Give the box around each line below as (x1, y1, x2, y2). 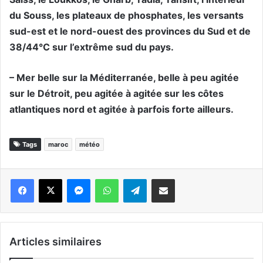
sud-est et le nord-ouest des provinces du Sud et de (9, 25, 251, 38)
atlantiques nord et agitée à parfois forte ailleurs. (9, 103, 234, 116)
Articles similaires (9, 235, 102, 248)
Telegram (147, 174, 154, 184)
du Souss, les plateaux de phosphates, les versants (9, 9, 244, 22)
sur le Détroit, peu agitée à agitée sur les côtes (9, 87, 224, 100)
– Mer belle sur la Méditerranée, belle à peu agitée (9, 72, 239, 84)
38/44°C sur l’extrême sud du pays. (9, 41, 174, 53)
